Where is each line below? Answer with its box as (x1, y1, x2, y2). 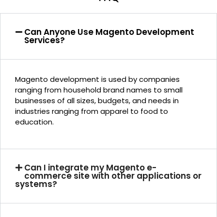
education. (15, 116, 54, 127)
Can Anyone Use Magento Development (24, 26, 195, 38)
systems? (15, 178, 57, 190)
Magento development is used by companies (15, 74, 180, 84)
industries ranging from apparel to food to (15, 106, 168, 116)
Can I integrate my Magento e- (24, 162, 157, 174)
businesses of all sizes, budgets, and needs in (15, 95, 179, 106)
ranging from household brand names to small (15, 84, 183, 95)
